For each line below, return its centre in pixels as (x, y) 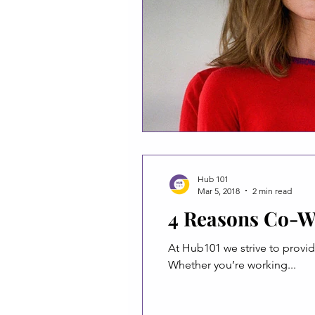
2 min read (272, 191)
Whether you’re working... (232, 264)
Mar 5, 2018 (219, 191)
